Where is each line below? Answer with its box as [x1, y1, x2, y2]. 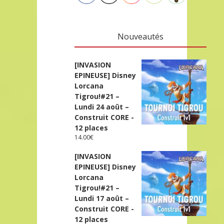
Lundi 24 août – [74, 101, 129, 111]
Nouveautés [117, 30, 163, 42]
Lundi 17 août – [74, 193, 129, 203]
